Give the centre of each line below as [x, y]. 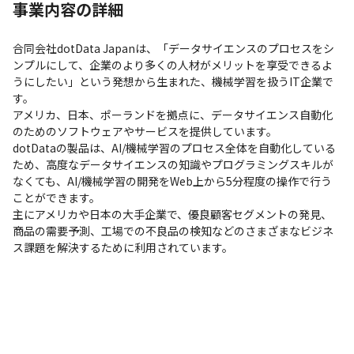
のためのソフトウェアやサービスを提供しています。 [145, 131]
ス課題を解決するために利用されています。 [123, 247]
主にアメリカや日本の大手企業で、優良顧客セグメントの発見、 [172, 214]
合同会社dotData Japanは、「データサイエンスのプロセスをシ [173, 48]
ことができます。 [56, 198]
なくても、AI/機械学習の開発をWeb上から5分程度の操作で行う [172, 181]
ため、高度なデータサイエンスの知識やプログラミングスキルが [173, 164]
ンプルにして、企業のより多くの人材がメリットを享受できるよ [173, 65]
